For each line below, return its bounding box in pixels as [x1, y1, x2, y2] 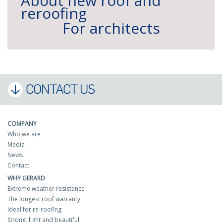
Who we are [7, 129, 41, 138]
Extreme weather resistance [7, 184, 85, 193]
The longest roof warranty [7, 194, 80, 203]
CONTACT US [26, 81, 95, 97]
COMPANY [7, 119, 37, 128]
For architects [62, 17, 160, 38]
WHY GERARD [7, 173, 45, 182]
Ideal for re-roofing [7, 205, 61, 214]
